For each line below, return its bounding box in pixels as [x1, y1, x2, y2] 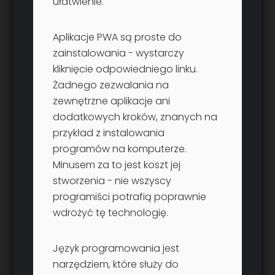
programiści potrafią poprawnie [53, 190, 207, 204]
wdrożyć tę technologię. [53, 206, 169, 220]
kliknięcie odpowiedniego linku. [53, 62, 198, 77]
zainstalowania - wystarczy [53, 46, 185, 61]
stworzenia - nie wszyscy [53, 174, 172, 188]
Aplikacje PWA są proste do [53, 30, 182, 45]
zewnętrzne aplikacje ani [53, 94, 171, 109]
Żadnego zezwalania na [53, 78, 169, 93]
